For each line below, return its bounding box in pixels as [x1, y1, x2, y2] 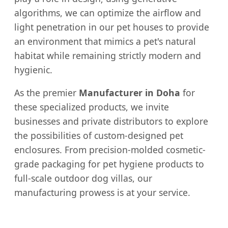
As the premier [14, 87, 79, 99]
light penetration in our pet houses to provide [14, 20, 209, 33]
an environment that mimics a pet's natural [14, 35, 196, 47]
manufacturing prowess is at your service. [14, 186, 190, 199]
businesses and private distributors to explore [14, 115, 208, 128]
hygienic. [14, 63, 52, 76]
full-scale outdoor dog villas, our [14, 172, 152, 185]
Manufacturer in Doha [79, 87, 180, 99]
